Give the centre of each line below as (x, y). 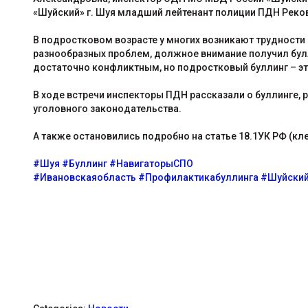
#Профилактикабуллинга (198, 177)
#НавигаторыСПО (152, 164)
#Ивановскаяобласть (84, 177)
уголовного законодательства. (107, 109)
